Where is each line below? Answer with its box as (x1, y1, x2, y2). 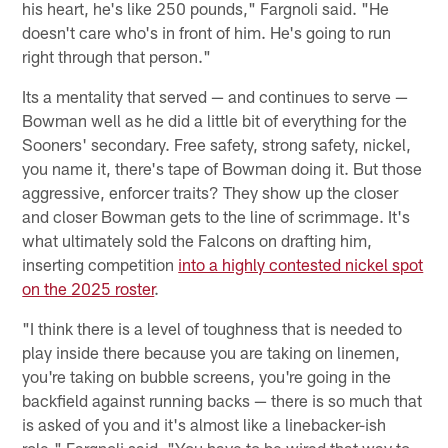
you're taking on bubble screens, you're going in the (22, 366, 392, 387)
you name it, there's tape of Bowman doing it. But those (22, 158, 423, 179)
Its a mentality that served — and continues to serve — (22, 86, 409, 107)
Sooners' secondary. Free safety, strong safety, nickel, (22, 134, 412, 155)
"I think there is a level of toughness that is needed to (22, 318, 403, 339)
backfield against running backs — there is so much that (22, 390, 423, 411)
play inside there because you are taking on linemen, (22, 342, 401, 363)
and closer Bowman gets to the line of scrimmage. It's (22, 206, 411, 227)
